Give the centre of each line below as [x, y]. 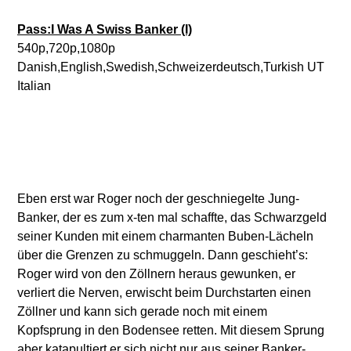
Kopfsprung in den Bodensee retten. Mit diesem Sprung [171, 330]
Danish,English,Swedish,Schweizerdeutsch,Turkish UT [171, 67]
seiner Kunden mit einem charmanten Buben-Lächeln [165, 236]
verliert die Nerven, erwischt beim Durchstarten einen [164, 292]
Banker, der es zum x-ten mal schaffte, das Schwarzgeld [172, 217]
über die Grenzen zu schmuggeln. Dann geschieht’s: [163, 255]
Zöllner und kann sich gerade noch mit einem [142, 311]
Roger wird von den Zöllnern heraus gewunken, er [156, 273]
